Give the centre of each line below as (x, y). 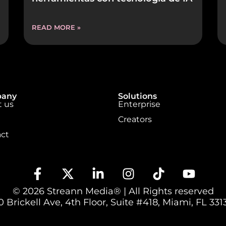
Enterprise (139, 104)
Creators (135, 120)
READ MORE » (56, 27)
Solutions (137, 96)
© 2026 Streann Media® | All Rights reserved (113, 191)
